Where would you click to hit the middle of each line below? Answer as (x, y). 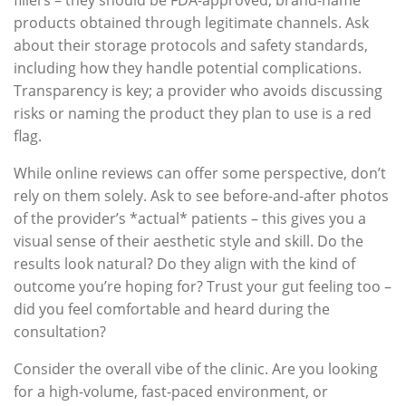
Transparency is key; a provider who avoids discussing (198, 90)
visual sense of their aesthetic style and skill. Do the (188, 241)
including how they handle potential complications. (188, 68)
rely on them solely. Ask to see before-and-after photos (201, 195)
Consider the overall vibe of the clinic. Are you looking (196, 368)
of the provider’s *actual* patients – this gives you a (190, 218)
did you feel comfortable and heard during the (172, 309)
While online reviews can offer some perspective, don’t (200, 173)
